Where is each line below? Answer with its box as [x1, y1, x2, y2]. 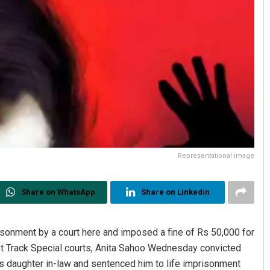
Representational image [178, 152, 255, 160]
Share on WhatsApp [20, 187, 95, 197]
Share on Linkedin [140, 187, 210, 197]
